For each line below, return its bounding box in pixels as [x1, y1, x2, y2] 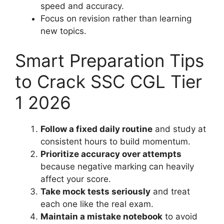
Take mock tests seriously [40, 186, 150, 197]
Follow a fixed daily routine [40, 124, 152, 134]
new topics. [40, 25, 86, 36]
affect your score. [40, 174, 111, 184]
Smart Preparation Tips [15, 50, 204, 71]
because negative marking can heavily [40, 161, 194, 172]
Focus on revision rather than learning [40, 13, 191, 23]
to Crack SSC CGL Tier [15, 71, 202, 92]
